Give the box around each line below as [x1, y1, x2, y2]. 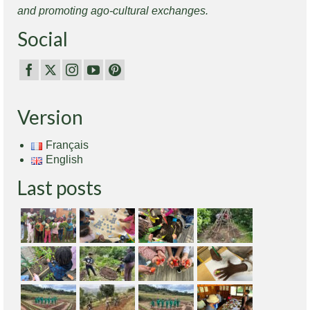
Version [17, 105, 83, 129]
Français [45, 139, 89, 152]
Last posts [17, 176, 102, 200]
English [45, 154, 83, 166]
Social [17, 26, 68, 51]
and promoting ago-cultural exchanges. [17, 4, 208, 17]
